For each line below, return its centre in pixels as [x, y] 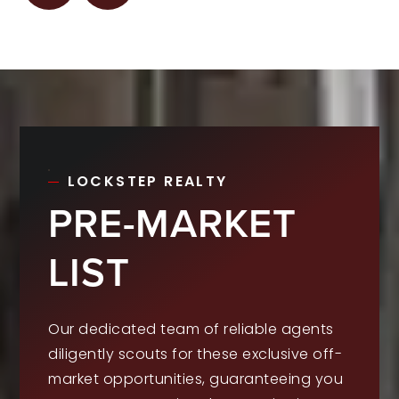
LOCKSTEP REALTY [147, 181]
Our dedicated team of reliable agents [191, 329]
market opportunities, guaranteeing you [196, 379]
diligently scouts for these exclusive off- [195, 354]
